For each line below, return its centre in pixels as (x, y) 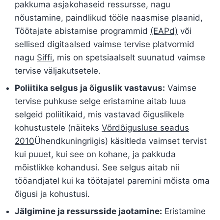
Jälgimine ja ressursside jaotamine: (88, 211)
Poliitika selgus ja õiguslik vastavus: (90, 88)
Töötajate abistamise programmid (82, 31)
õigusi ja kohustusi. (52, 194)
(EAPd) (164, 31)
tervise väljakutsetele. (58, 71)
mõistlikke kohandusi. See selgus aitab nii (97, 168)
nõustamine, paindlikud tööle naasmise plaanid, (109, 18)
